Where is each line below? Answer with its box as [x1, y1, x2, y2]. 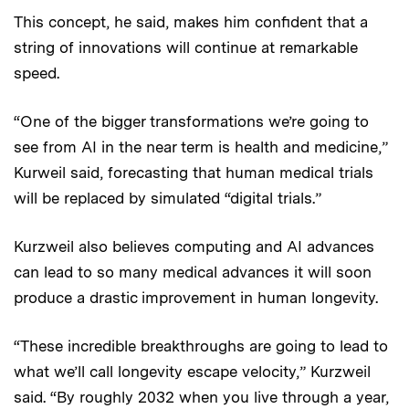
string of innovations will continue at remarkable [14, 38, 358, 58]
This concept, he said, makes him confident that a [14, 13, 368, 32]
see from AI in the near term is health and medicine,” [14, 138, 388, 157]
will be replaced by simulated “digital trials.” [14, 189, 321, 208]
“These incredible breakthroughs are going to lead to [14, 337, 388, 356]
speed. [14, 64, 59, 83]
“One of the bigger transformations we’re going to [14, 112, 369, 131]
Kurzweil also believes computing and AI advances [14, 237, 374, 257]
